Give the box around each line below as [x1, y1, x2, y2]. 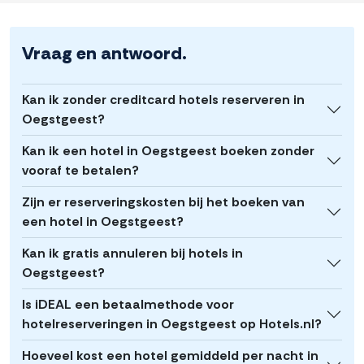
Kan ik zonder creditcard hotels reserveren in [22, 91, 305, 109]
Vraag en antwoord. [22, 41, 187, 66]
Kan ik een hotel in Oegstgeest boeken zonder [22, 142, 314, 160]
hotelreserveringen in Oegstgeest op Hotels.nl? [22, 315, 322, 333]
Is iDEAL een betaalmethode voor [22, 296, 234, 314]
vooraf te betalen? [22, 162, 139, 180]
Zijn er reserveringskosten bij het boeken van [22, 193, 305, 211]
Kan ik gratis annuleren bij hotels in [22, 245, 243, 262]
